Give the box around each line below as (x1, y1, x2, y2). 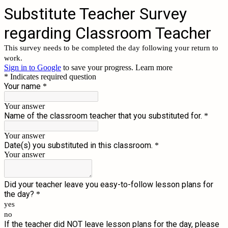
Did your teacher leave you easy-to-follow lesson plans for (4, 180, 213, 189)
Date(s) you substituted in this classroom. (4, 140, 153, 150)
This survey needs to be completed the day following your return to (4, 44, 218, 52)
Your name (4, 81, 41, 91)
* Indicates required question (4, 72, 96, 81)
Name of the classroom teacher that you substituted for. (4, 111, 202, 121)
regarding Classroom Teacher (4, 23, 211, 43)
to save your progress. (61, 63, 135, 72)
